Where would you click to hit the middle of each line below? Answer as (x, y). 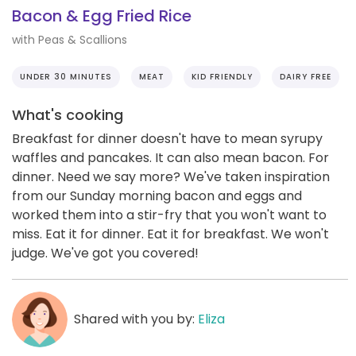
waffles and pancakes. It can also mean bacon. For (170, 157)
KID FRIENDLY (222, 76)
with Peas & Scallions (70, 39)
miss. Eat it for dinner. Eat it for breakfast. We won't (170, 234)
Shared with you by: (135, 319)
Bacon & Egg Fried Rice (102, 16)
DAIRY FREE (306, 76)
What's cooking (68, 114)
